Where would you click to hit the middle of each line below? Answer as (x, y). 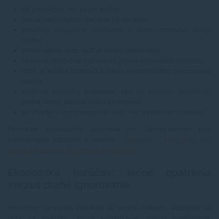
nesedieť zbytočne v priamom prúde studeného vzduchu (112, 61)
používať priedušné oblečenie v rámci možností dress (116, 30)
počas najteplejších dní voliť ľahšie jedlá (85, 20)
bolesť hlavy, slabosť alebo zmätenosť (82, 102)
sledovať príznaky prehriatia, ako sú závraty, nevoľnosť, (116, 91)
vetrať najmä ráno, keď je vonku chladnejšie (91, 50)
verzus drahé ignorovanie (69, 185)
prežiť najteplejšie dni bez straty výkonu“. (74, 150)
